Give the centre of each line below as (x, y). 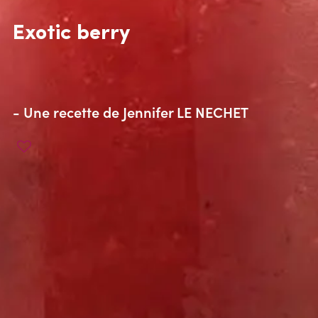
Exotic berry (71, 34)
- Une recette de (67, 112)
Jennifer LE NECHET (185, 112)
